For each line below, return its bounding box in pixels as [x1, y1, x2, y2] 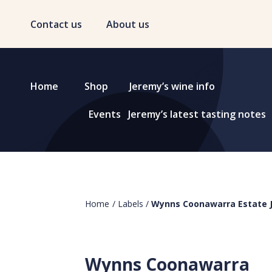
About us [106, 18, 149, 31]
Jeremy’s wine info [129, 80, 215, 93]
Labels [118, 198, 143, 209]
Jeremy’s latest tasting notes [127, 107, 266, 121]
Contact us [30, 18, 82, 31]
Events [88, 107, 121, 121]
